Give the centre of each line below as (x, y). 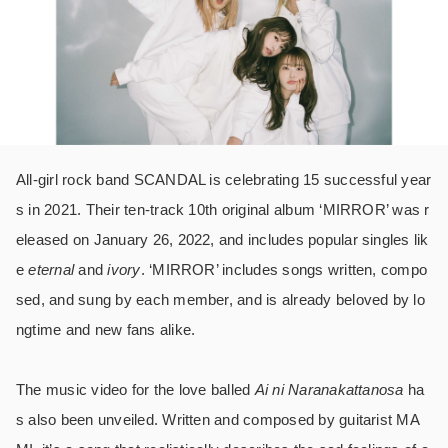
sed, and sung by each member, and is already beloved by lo (220, 300)
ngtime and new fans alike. (106, 330)
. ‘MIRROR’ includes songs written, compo (284, 270)
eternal (51, 270)
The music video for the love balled (135, 390)
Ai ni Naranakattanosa (329, 390)
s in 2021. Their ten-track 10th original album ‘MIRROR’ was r (223, 210)
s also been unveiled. (89, 420)
